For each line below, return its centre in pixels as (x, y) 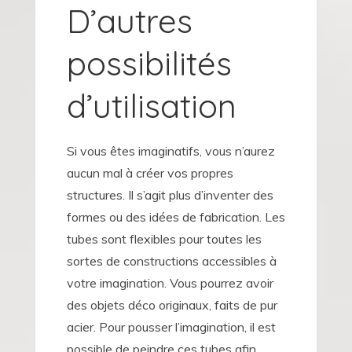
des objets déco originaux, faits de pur (172, 305)
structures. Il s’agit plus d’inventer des (170, 195)
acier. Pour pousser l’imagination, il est (171, 327)
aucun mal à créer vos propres (150, 173)
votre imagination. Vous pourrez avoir (170, 283)
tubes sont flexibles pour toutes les (164, 239)
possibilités (149, 64)
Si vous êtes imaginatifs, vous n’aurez (170, 151)
